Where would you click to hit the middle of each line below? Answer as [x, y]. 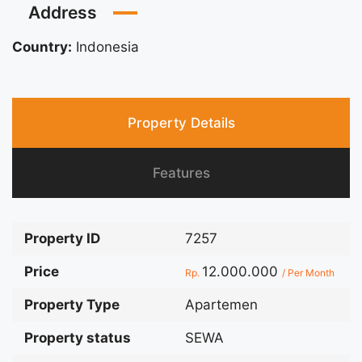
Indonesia [107, 47]
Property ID [62, 239]
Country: [42, 47]
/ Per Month [308, 273]
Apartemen [221, 305]
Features [181, 173]
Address [63, 13]
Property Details [181, 123]
